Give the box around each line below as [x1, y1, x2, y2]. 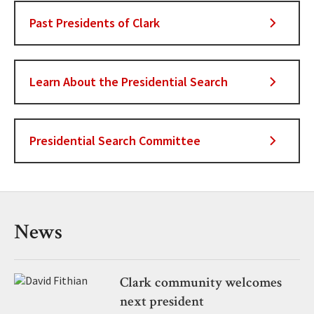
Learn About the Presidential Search [29, 74, 228, 90]
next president [119, 292, 204, 311]
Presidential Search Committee [29, 132, 200, 149]
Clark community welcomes [119, 273, 282, 292]
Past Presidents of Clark [29, 15, 160, 32]
